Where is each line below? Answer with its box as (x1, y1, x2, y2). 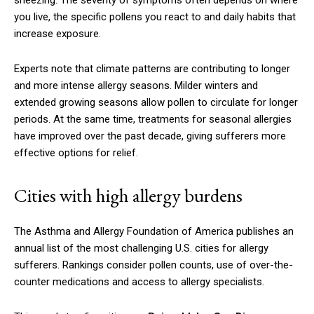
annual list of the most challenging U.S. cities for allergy (14, 241, 268, 254)
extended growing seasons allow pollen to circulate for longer (14, 95, 298, 109)
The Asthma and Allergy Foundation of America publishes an (14, 224, 294, 238)
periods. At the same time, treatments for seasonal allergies (14, 112, 292, 125)
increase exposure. (14, 27, 101, 40)
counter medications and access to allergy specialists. (14, 275, 264, 288)
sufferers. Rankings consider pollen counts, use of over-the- (14, 258, 293, 271)
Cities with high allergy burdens (14, 182, 243, 207)
